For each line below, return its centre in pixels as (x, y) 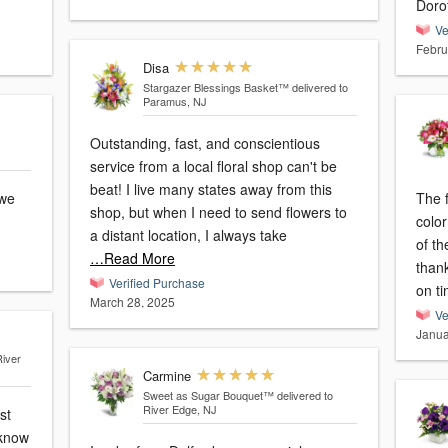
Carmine (166, 375)
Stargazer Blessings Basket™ (215, 87)
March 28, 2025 (132, 301)
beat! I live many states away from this (211, 189)
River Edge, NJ (179, 409)
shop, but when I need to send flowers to (218, 212)
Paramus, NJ (174, 101)
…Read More (132, 258)
